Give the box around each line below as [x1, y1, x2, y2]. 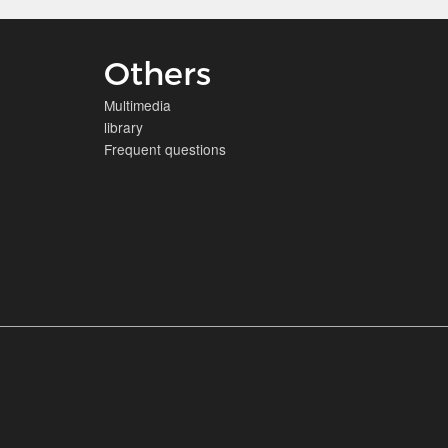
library [103, 116, 143, 137]
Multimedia [103, 94, 171, 115]
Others [103, 52, 211, 91]
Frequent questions [103, 138, 226, 159]
